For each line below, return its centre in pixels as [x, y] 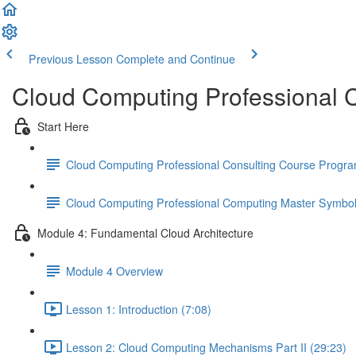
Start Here [63, 126]
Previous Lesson [71, 59]
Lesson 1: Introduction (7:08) [139, 309]
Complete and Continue [176, 59]
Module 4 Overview [114, 271]
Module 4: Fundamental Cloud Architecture [145, 232]
